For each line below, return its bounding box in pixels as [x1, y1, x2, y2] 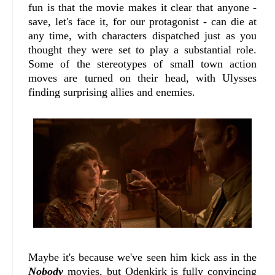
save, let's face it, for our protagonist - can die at [28, 15, 257, 28]
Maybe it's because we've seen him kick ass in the [28, 250, 257, 263]
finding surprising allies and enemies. [28, 85, 195, 98]
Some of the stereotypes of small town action [28, 57, 257, 70]
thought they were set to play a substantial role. [28, 43, 257, 56]
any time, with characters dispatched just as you [28, 29, 257, 42]
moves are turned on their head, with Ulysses [28, 71, 257, 84]
